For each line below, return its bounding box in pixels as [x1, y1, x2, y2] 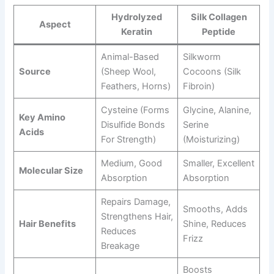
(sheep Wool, [100, 66, 156, 78]
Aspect [39, 19, 71, 31]
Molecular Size [18, 165, 83, 177]
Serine [182, 119, 209, 131]
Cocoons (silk [182, 66, 241, 78]
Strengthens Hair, [100, 211, 173, 223]
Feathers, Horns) [100, 81, 171, 92]
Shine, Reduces [182, 218, 246, 230]
